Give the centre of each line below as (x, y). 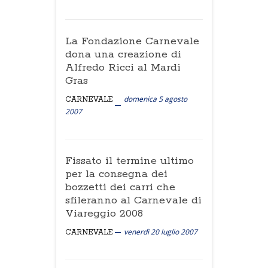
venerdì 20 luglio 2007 (161, 232)
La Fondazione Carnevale (132, 41)
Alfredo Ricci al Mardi (123, 68)
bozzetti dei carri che (120, 187)
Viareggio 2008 (104, 214)
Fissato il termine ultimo (130, 161)
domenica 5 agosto (156, 99)
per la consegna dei (116, 174)
